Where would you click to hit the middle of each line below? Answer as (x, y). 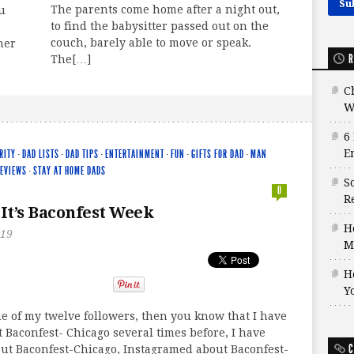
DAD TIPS (82, 154)
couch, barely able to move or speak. (152, 43)
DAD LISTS (41, 154)
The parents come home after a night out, (165, 10)
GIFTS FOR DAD (218, 154)
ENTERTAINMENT (135, 154)
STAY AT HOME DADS (70, 171)
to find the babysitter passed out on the (159, 26)
